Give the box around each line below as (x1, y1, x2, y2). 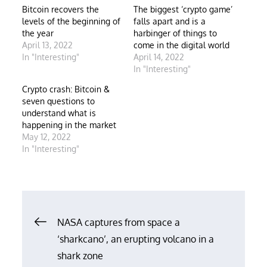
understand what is (22, 107, 97, 118)
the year (22, 27, 54, 38)
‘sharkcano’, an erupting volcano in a (57, 232, 215, 245)
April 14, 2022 (133, 51, 184, 62)
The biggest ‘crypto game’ (133, 4, 232, 14)
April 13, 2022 (22, 39, 73, 50)
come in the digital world (133, 39, 229, 50)
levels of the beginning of (22, 15, 121, 26)
